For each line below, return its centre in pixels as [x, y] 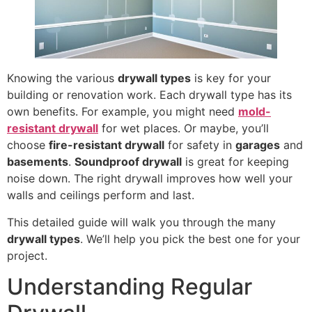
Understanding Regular [130, 287]
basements [38, 162]
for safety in [200, 145]
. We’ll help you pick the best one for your [190, 239]
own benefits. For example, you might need [123, 112]
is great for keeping [235, 162]
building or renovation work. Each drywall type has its [149, 95]
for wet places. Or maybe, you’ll [184, 128]
